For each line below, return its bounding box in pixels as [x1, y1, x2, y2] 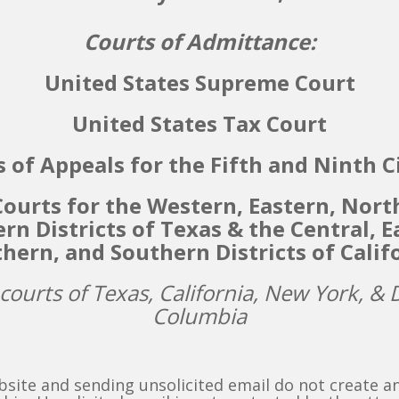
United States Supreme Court [44, 67, 355, 97]
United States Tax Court [72, 108, 327, 138]
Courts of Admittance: [83, 26, 316, 56]
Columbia [152, 300, 247, 330]
